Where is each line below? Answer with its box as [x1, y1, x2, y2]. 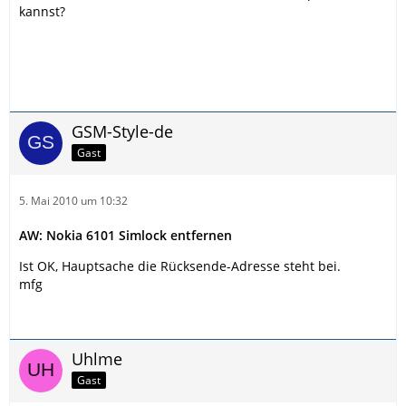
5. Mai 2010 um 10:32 [19, 193, 128, 208]
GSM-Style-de [72, 121, 173, 142]
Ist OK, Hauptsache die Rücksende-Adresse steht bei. [19, 257, 341, 275]
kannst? [19, 3, 65, 20]
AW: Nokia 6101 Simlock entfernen [19, 227, 232, 244]
